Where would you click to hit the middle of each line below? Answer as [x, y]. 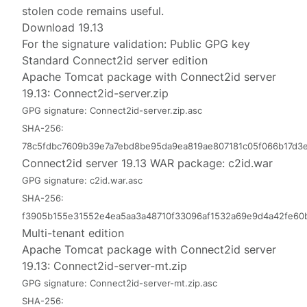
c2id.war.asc [116, 181]
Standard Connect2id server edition [115, 60]
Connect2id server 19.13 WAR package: [125, 163]
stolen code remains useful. [93, 11]
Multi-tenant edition [73, 233]
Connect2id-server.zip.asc [146, 111]
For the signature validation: [96, 44]
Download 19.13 [63, 27]
